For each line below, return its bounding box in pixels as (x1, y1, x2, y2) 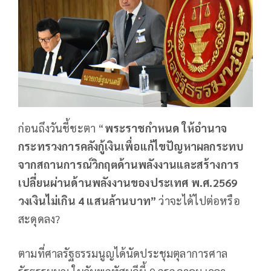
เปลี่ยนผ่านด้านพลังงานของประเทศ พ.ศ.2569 (18, 175, 238, 189)
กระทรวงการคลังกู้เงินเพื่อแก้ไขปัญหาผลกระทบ (18, 139, 244, 153)
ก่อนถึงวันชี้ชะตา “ (18, 120, 105, 135)
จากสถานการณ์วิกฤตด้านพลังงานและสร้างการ (18, 157, 240, 171)
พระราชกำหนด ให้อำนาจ (104, 120, 227, 135)
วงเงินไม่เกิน (18, 193, 78, 207)
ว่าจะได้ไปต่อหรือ (156, 193, 240, 207)
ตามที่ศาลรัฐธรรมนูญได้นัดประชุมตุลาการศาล (18, 246, 227, 260)
